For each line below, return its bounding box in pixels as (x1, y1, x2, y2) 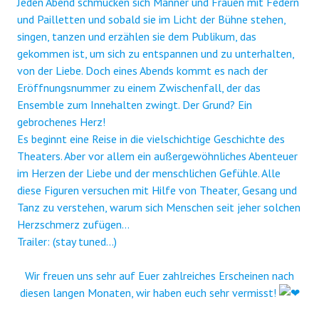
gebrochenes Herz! (17, 114, 105, 129)
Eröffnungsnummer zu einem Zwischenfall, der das (17, 80, 261, 95)
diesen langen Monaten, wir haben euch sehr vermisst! (19, 285, 279, 300)
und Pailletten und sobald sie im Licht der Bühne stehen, (17, 11, 286, 26)
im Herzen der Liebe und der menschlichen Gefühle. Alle (17, 165, 281, 180)
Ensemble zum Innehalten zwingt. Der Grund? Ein (17, 97, 252, 112)
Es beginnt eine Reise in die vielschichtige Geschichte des (17, 131, 285, 146)
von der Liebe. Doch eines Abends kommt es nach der (17, 63, 268, 78)
